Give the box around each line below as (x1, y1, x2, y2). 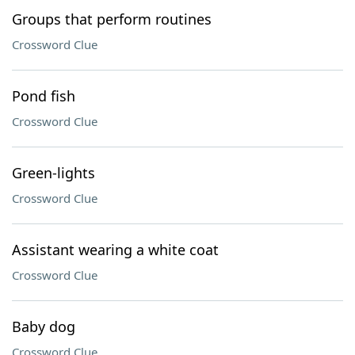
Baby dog (12, 317, 75, 336)
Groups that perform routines (12, 10, 212, 29)
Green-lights (12, 163, 95, 182)
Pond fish (12, 86, 75, 105)
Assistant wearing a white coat (12, 240, 219, 259)
